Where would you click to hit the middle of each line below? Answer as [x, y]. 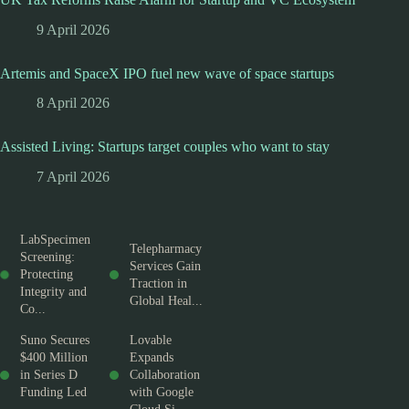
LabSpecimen [55, 240]
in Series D [49, 375]
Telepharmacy [166, 248]
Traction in [158, 283]
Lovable [151, 341]
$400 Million [54, 358]
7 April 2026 [73, 177]
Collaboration [165, 375]
